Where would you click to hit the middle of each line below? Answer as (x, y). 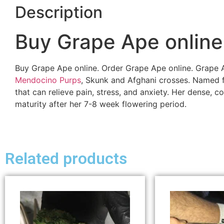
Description (59, 12)
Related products (66, 158)
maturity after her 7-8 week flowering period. (101, 104)
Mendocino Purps (48, 80)
